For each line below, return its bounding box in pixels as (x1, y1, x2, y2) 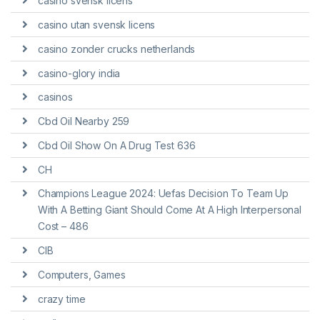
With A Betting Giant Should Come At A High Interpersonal (37, 204, 301, 216)
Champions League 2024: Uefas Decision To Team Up (37, 187, 289, 200)
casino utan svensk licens (37, 18, 156, 31)
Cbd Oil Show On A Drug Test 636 (37, 139, 196, 151)
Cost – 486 (37, 220, 89, 233)
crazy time (37, 292, 86, 305)
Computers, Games (37, 269, 126, 281)
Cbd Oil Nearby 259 (37, 115, 130, 128)
